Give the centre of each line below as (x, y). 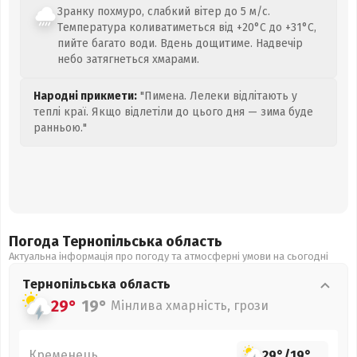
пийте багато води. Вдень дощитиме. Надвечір (180, 43)
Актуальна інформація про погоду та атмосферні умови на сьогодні (169, 256)
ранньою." (60, 128)
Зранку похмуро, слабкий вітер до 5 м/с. (164, 12)
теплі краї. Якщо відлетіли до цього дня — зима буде (173, 112)
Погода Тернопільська (87, 241)
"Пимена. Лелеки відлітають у (217, 96)
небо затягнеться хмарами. (128, 59)
